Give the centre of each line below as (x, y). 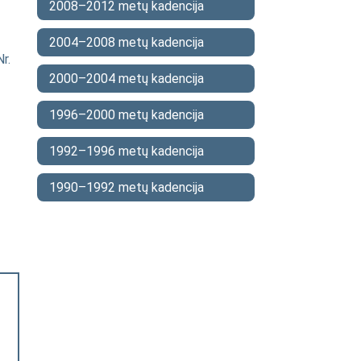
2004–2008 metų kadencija (127, 42)
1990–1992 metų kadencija (127, 187)
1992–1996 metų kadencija (127, 151)
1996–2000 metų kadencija (127, 115)
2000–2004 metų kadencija (127, 79)
